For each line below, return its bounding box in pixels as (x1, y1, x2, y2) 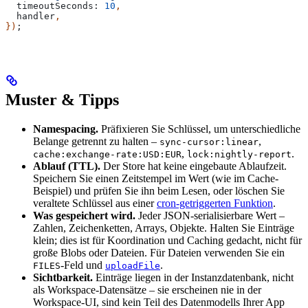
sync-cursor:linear (159, 137, 258, 148)
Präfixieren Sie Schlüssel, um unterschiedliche (98, 123, 300, 135)
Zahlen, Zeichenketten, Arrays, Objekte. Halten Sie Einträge (33, 222, 294, 234)
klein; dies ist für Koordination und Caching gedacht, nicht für (33, 234, 302, 247)
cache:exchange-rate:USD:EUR (33, 149, 181, 160)
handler (5, 10, 55, 21)
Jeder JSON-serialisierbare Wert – (135, 210, 285, 222)
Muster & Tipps (5, 91, 119, 109)
